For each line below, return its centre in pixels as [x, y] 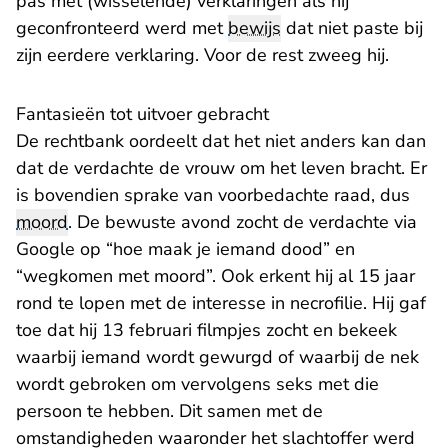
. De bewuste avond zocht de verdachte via [242, 222]
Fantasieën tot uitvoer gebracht [142, 114]
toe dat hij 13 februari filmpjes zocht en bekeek [206, 330]
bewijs [254, 28]
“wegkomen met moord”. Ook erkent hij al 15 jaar [215, 276]
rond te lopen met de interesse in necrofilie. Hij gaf [221, 303]
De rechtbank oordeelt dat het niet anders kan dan [221, 141]
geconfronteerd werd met [122, 28]
